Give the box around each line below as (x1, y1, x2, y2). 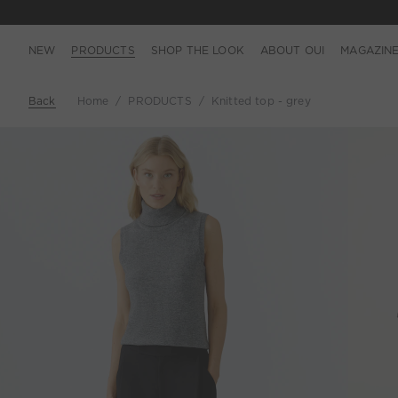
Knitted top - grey (211, 94, 311, 107)
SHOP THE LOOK (150, 43, 244, 57)
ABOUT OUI (259, 43, 325, 57)
